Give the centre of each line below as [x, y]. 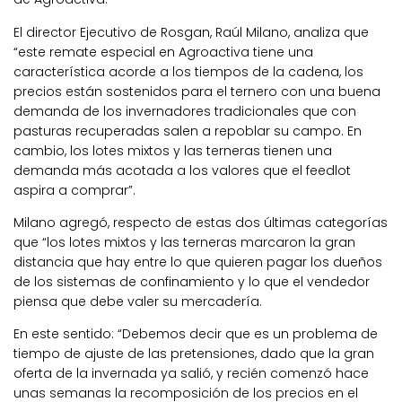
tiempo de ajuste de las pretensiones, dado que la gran [194, 353]
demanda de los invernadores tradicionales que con [185, 111]
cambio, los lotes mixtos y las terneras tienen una [173, 150]
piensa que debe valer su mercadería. [138, 301]
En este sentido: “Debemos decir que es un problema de [196, 333]
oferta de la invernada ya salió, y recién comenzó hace [191, 373]
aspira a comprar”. [74, 190]
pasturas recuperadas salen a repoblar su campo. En [188, 131]
